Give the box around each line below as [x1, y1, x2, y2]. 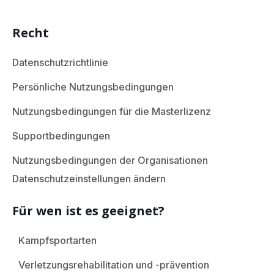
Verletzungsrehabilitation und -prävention [18, 258, 209, 271]
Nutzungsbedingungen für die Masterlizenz [12, 105, 211, 117]
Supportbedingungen [12, 129, 110, 142]
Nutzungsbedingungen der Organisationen [12, 154, 208, 166]
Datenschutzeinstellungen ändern [12, 172, 166, 185]
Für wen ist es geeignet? [12, 202, 165, 219]
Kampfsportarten [18, 234, 97, 246]
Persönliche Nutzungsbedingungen [12, 80, 174, 93]
